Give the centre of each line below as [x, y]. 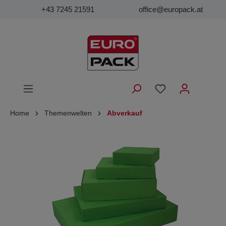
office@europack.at [171, 9]
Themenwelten [68, 113]
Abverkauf [125, 113]
